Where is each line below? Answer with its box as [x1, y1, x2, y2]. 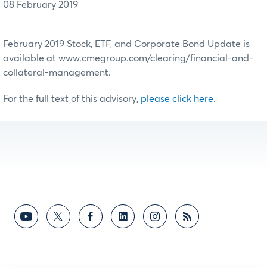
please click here [141, 94, 213, 104]
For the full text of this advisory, [3, 94, 141, 104]
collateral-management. [3, 67, 111, 77]
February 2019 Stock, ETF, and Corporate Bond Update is [3, 39, 250, 49]
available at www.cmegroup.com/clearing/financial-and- [3, 53, 253, 63]
